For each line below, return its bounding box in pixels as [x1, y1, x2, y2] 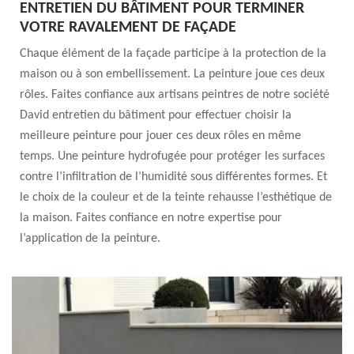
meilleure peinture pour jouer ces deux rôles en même [20, 130, 301, 142]
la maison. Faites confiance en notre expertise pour [20, 212, 282, 224]
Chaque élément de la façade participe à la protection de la [20, 47, 326, 60]
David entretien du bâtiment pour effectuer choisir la [20, 109, 292, 122]
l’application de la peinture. [20, 232, 160, 245]
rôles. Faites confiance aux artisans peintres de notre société [20, 88, 330, 101]
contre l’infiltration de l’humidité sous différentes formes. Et [20, 171, 327, 183]
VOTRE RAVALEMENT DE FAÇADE [20, 20, 236, 36]
